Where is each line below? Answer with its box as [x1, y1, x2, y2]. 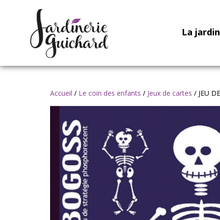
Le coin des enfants [79, 88, 141, 98]
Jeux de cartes [147, 88, 192, 98]
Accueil [50, 88, 72, 98]
